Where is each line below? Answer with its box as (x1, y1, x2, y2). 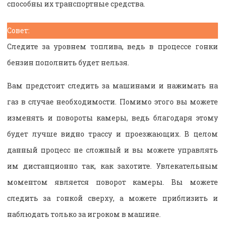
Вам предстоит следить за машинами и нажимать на (7, 80, 218, 90)
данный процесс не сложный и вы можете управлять (7, 145, 218, 155)
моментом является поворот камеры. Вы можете (7, 177, 218, 187)
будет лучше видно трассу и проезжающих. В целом (7, 129, 218, 139)
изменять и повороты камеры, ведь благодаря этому (7, 113, 218, 123)
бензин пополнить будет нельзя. (7, 57, 129, 67)
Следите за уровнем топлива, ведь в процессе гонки (7, 41, 218, 51)
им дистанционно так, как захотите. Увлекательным (7, 161, 218, 171)
